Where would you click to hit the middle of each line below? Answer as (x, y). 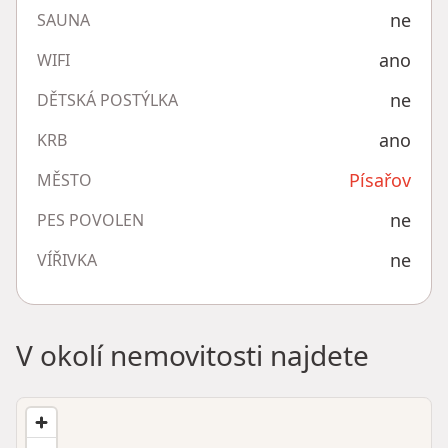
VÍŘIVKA (67, 260)
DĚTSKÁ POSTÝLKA (107, 100)
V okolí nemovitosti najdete (192, 355)
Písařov (380, 180)
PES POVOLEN (90, 220)
